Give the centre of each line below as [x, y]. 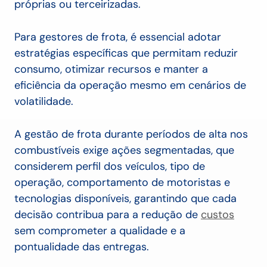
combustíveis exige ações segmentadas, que [124, 150]
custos [218, 215]
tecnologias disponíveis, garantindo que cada [125, 199]
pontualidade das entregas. [82, 247]
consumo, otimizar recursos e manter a [111, 69]
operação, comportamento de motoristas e [122, 183]
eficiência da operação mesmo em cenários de [130, 86]
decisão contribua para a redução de [108, 215]
